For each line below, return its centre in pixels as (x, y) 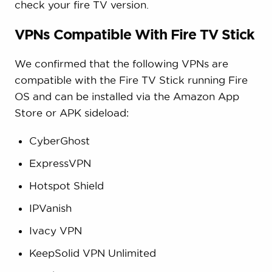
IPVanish (50, 208)
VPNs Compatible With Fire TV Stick (134, 35)
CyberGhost (59, 141)
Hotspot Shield (66, 186)
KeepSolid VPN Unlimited (92, 253)
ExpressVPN (60, 163)
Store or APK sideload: (71, 113)
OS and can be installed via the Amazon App (127, 97)
